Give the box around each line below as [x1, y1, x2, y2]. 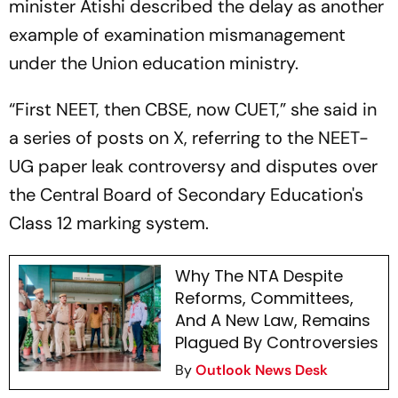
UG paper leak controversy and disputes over [9, 155, 378, 178]
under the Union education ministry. [9, 52, 298, 75]
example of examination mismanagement [9, 23, 346, 46]
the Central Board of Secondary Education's [9, 183, 363, 206]
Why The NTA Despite [174, 265, 343, 287]
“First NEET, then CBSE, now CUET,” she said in [9, 98, 377, 121]
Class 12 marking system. [9, 211, 209, 235]
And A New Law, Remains [174, 309, 370, 331]
